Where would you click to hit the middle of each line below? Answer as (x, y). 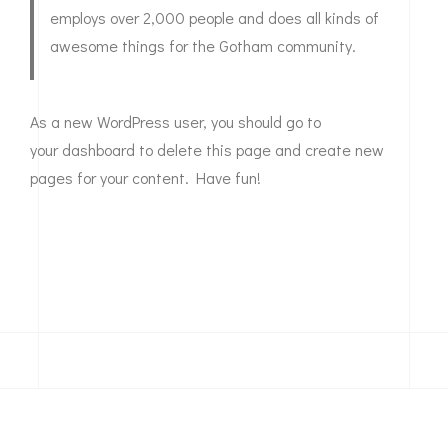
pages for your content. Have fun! (145, 177)
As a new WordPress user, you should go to (175, 121)
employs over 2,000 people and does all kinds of (214, 17)
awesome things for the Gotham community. (203, 45)
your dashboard (82, 149)
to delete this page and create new (259, 149)
